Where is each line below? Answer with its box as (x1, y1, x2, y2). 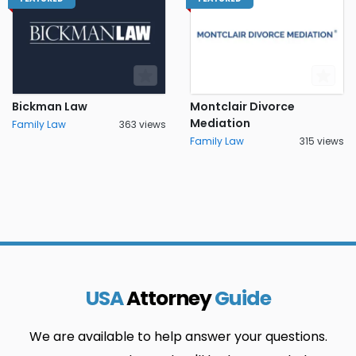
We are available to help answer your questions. (29, 327, 327, 346)
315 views (300, 134, 344, 148)
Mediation (190, 115, 250, 131)
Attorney (122, 284, 215, 312)
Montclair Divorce (190, 99, 295, 114)
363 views (119, 118, 166, 131)
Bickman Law (12, 99, 87, 114)
